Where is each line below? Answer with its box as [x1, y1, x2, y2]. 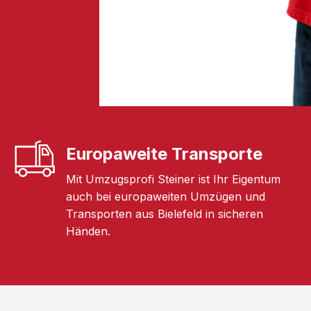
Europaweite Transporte [65, 143, 262, 164]
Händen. [65, 224, 110, 238]
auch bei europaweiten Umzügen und [65, 189, 265, 203]
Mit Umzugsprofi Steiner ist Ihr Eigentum [65, 171, 280, 186]
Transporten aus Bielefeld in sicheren [65, 206, 263, 221]
